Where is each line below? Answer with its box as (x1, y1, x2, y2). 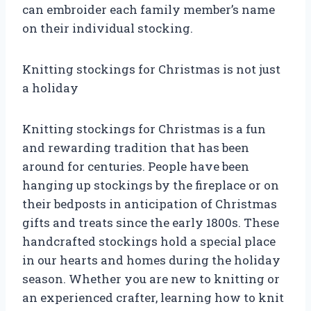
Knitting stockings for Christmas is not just (22, 60, 280, 77)
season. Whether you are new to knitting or (22, 270, 280, 287)
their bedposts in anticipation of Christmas (22, 195, 277, 212)
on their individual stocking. (22, 19, 193, 36)
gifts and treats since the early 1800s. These (22, 214, 279, 230)
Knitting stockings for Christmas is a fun (22, 120, 266, 137)
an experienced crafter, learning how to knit (22, 289, 284, 305)
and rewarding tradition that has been (22, 139, 249, 155)
